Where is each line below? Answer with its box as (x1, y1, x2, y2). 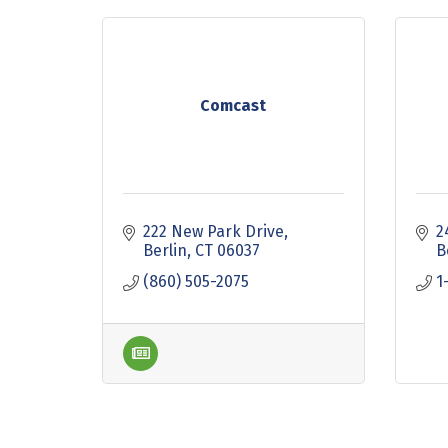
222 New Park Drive (143, 222, 284, 242)
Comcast (200, 96, 267, 116)
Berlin (143, 241, 187, 261)
